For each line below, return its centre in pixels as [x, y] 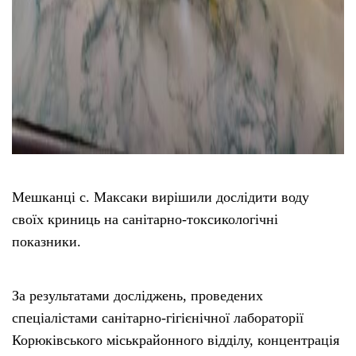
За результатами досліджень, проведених [137, 295]
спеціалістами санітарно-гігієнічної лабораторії [158, 317]
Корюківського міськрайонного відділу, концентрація [176, 340]
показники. [46, 241]
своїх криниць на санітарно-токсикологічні [145, 219]
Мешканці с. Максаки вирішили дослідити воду [161, 197]
